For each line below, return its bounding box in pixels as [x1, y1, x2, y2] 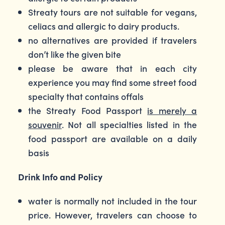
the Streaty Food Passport [28, 104, 148, 117]
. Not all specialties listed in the [61, 118, 197, 131]
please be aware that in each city [28, 62, 197, 74]
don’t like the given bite [28, 48, 121, 60]
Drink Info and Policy [18, 170, 102, 183]
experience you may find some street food [28, 76, 197, 88]
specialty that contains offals [28, 90, 144, 102]
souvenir [28, 118, 62, 131]
